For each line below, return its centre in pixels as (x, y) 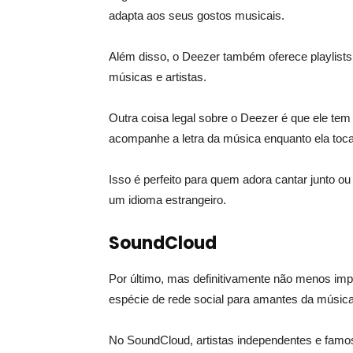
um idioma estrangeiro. (167, 199)
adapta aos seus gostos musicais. (197, 15)
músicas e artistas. (158, 76)
